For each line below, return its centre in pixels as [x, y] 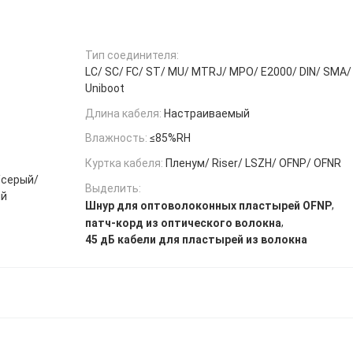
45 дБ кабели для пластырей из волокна [196, 240]
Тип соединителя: [132, 55]
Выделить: [113, 188]
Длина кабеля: [123, 113]
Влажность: [116, 138]
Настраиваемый [207, 113]
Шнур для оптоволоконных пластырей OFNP [208, 205]
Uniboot [105, 88]
